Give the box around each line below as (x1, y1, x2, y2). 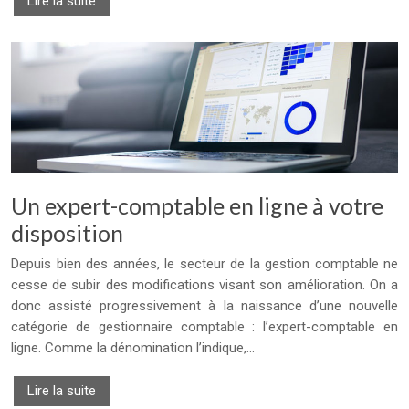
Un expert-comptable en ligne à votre (11, 192, 383, 220)
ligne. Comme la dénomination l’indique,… (11, 340, 255, 357)
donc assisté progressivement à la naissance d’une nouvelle (11, 298, 398, 315)
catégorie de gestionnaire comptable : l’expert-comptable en (11, 319, 398, 336)
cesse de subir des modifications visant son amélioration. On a (11, 277, 398, 294)
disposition (11, 219, 123, 247)
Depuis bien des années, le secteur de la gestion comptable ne (11, 256, 398, 273)
